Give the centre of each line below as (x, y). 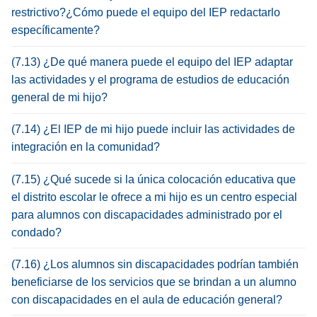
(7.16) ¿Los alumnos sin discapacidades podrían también (155, 264)
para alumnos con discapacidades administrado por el (147, 214)
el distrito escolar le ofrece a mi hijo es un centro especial (154, 197)
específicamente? (56, 30)
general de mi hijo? (59, 98)
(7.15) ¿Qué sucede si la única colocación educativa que (154, 179)
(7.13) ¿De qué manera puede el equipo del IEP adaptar (152, 62)
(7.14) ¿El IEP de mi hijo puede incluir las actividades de (153, 129)
